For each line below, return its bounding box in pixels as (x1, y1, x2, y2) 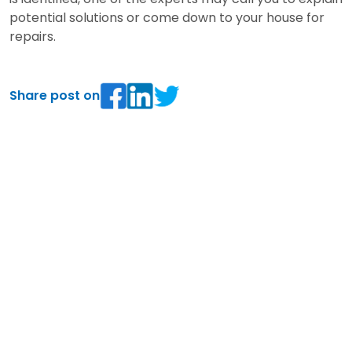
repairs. (9, 27, 56, 46)
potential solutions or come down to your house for (9, 9, 324, 27)
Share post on (9, 86, 100, 105)
